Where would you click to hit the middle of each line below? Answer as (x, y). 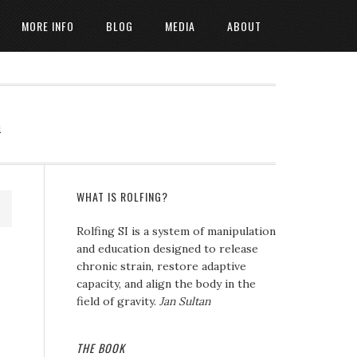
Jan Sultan (185, 301)
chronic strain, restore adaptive (161, 266)
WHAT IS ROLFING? (122, 196)
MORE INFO (48, 26)
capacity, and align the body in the (166, 284)
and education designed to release (167, 249)
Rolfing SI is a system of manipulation (176, 231)
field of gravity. (118, 301)
